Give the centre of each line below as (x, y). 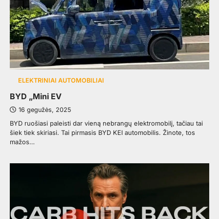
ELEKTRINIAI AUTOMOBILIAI (61, 81)
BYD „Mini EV (36, 97)
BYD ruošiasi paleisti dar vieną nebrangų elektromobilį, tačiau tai (106, 123)
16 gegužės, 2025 (45, 110)
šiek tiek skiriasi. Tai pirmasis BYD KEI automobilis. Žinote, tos (102, 133)
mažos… (22, 142)
